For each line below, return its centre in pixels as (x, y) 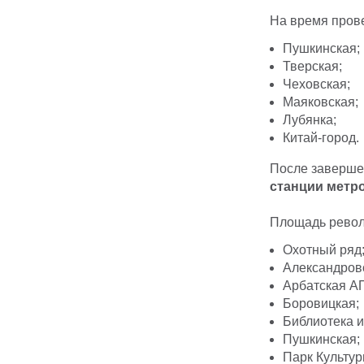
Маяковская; (321, 102)
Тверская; (312, 67)
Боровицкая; (321, 304)
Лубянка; (310, 120)
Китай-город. (321, 138)
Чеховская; (316, 84)
